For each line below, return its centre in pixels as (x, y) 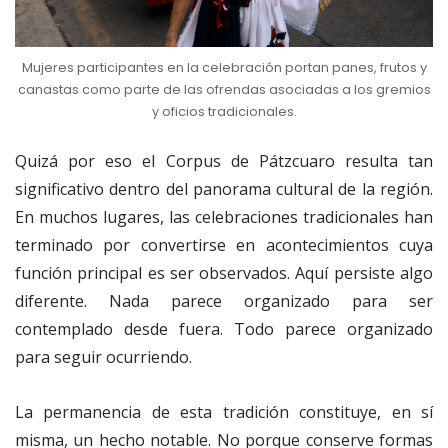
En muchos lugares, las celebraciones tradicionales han (224, 217)
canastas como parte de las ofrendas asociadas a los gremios (224, 90)
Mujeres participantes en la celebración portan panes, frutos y (224, 68)
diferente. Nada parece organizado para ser (224, 301)
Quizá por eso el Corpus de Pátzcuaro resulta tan (224, 161)
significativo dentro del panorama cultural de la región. (224, 189)
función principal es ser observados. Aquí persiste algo (224, 273)
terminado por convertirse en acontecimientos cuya (224, 245)
